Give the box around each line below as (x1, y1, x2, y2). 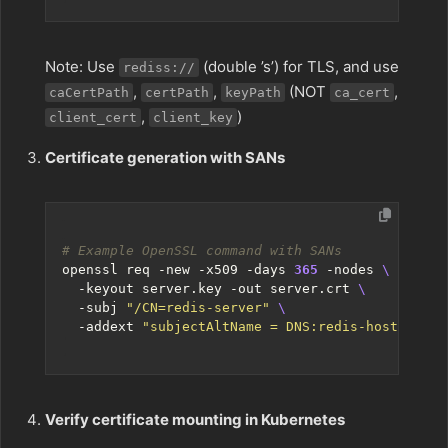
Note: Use (45, 57, 119, 76)
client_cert (49, 110, 137, 125)
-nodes (318, 262, 382, 277)
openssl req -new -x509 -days (62, 262, 294, 277)
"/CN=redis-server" (126, 300, 270, 315)
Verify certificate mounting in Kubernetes (45, 410, 345, 429)
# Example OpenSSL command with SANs (62, 243, 342, 258)
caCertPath (49, 85, 129, 100)
